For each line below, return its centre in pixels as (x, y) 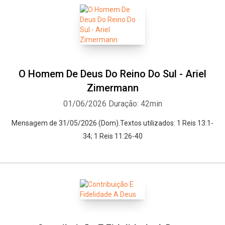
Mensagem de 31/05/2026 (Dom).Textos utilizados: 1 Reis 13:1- (113, 123)
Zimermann (113, 88)
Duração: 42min (135, 104)
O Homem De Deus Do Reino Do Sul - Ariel (113, 74)
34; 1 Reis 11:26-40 (113, 136)
